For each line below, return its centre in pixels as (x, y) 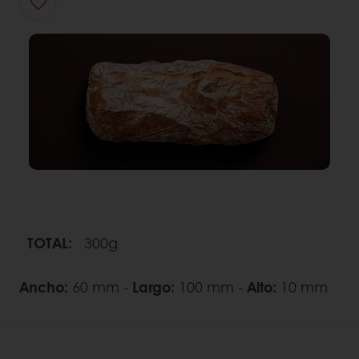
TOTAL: (50, 242)
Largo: (151, 286)
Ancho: (44, 286)
